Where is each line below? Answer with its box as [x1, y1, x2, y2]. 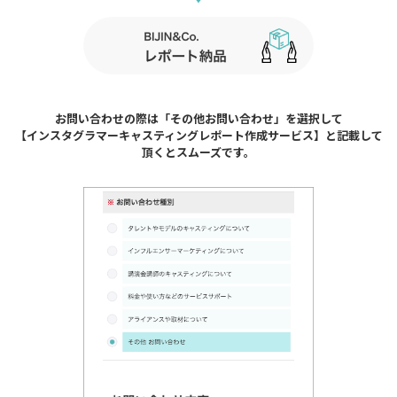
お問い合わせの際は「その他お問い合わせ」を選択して [54, 109, 343, 127]
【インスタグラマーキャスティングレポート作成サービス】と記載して [14, 126, 383, 144]
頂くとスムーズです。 [142, 143, 255, 160]
